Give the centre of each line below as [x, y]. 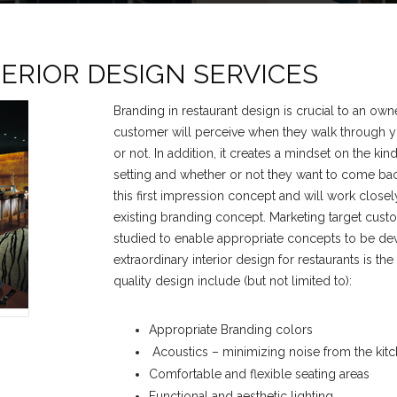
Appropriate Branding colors [231, 330]
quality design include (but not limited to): [233, 281]
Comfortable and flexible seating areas [260, 374]
